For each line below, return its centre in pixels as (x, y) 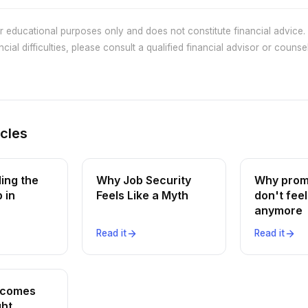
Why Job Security (143, 180)
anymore (279, 210)
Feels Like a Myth (142, 195)
